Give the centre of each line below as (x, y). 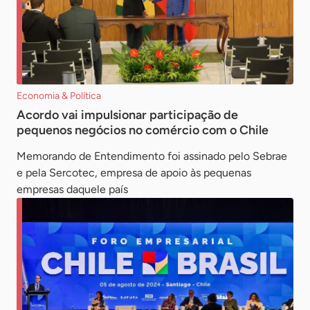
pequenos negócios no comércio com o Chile (143, 130)
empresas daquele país (72, 189)
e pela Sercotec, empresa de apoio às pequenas (134, 172)
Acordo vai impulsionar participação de (127, 115)
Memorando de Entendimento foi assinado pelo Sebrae (152, 156)
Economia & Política (59, 95)
